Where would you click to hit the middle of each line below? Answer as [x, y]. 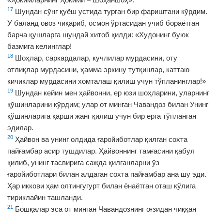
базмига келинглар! [39, 46]
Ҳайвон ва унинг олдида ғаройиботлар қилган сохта [100, 139]
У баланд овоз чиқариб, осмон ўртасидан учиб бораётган [103, 23]
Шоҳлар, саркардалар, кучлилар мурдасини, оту [95, 58]
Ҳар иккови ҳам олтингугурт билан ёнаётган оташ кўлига [101, 186]
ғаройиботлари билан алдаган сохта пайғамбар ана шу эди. [107, 174]
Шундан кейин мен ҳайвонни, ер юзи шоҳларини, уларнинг [111, 93]
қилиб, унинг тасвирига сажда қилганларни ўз [83, 163]
